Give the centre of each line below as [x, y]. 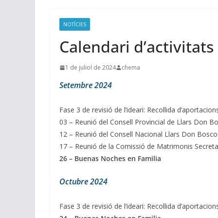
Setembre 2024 [86, 85]
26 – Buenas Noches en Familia [110, 159]
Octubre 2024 [83, 182]
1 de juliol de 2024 [91, 68]
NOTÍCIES [75, 25]
